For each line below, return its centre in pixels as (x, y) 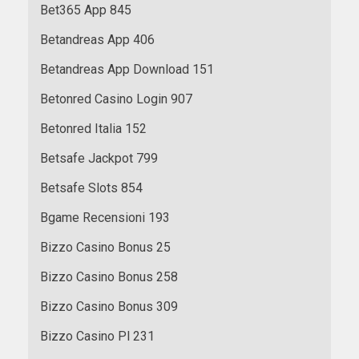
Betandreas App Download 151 (127, 69)
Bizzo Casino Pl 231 (97, 336)
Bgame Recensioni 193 (105, 217)
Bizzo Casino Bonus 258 (109, 276)
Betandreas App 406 (97, 39)
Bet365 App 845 (86, 10)
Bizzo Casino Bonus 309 (109, 306)
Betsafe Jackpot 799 (99, 158)
